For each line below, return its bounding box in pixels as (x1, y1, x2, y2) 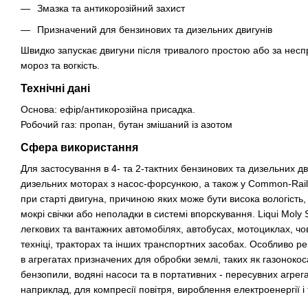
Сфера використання (21, 142, 138, 154)
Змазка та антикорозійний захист (37, 3, 185, 14)
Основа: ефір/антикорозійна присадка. (21, 104, 195, 115)
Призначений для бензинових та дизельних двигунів (37, 23, 272, 35)
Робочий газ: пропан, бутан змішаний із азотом (21, 119, 232, 131)
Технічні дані (21, 82, 90, 95)
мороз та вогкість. (21, 60, 100, 71)
